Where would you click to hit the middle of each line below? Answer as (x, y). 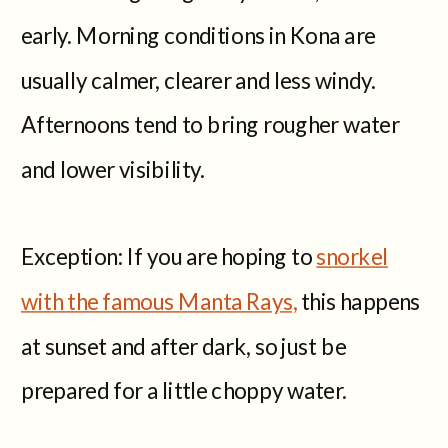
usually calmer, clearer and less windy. (198, 79)
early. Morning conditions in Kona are (198, 34)
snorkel (352, 256)
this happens (358, 300)
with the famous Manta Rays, (159, 300)
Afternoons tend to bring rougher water (210, 124)
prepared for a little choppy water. (183, 390)
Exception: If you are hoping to (169, 256)
